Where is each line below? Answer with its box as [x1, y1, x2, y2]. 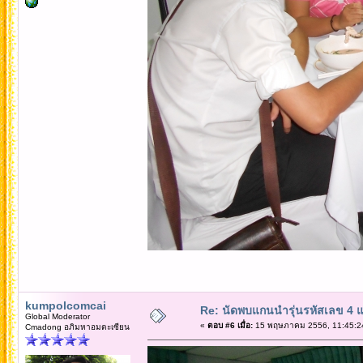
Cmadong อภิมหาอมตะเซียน [24, 322, 130, 331]
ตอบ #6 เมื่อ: [207, 320, 253, 330]
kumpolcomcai [24, 298, 106, 312]
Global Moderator [24, 311, 90, 321]
